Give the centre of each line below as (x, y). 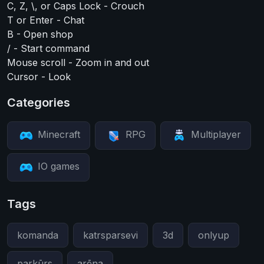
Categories (39, 103)
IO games (59, 166)
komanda (38, 235)
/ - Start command (48, 48)
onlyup (214, 235)
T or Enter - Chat (46, 20)
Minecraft (59, 135)
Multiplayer (216, 135)
